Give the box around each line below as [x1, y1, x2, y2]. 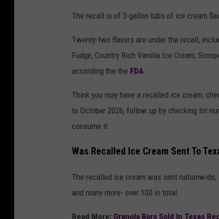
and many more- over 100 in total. [72, 187, 179, 197]
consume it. [72, 121, 110, 131]
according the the [72, 66, 130, 76]
